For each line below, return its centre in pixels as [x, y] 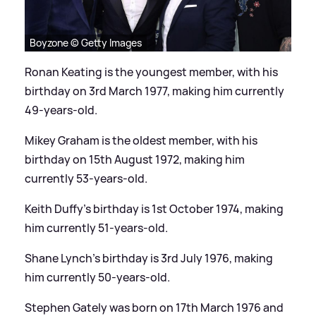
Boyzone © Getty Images [86, 42]
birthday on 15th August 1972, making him [135, 159]
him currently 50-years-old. [97, 277]
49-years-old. [61, 110]
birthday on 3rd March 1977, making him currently [154, 91]
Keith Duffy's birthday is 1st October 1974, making [154, 208]
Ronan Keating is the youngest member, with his [151, 72]
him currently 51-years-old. [96, 227]
